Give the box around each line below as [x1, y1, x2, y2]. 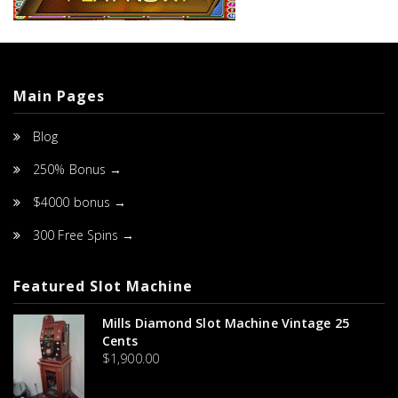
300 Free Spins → [33, 226, 135, 243]
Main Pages [13, 85, 105, 106]
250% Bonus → [33, 160, 123, 178]
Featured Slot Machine [13, 275, 193, 296]
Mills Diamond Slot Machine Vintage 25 [102, 314, 349, 331]
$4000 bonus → [33, 193, 127, 211]
